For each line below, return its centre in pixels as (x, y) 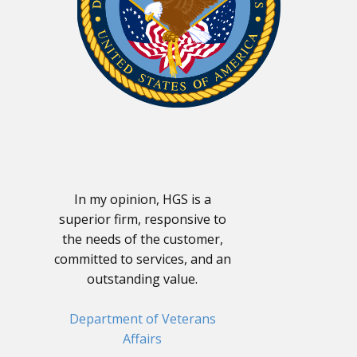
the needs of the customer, (142, 239)
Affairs (142, 339)
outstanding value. (142, 279)
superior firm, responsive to (142, 219)
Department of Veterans (142, 319)
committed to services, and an (142, 259)
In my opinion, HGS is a (142, 199)
